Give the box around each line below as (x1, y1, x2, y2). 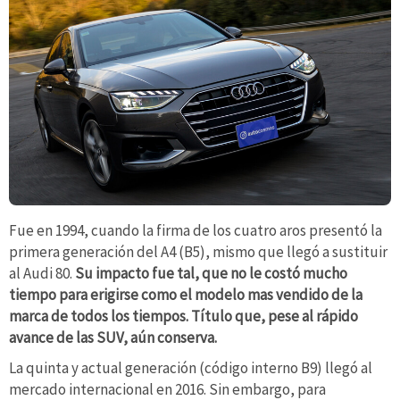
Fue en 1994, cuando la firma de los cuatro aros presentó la (9, 221, 382, 241)
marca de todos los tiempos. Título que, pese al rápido (9, 306, 358, 327)
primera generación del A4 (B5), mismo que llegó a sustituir (9, 242, 387, 262)
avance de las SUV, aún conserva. (9, 328, 217, 348)
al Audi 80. (9, 263, 72, 284)
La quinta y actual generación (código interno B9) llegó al (9, 357, 372, 378)
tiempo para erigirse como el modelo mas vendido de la (9, 285, 362, 305)
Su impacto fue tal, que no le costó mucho (72, 263, 347, 284)
